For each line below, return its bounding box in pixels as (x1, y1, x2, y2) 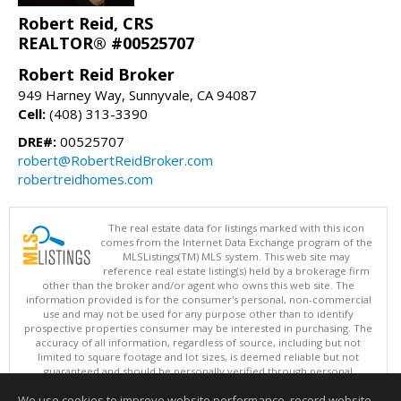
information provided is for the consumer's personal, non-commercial (25, 293, 371, 307)
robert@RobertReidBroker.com (18, 151, 213, 170)
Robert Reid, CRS (18, 13, 153, 35)
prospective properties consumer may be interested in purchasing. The (24, 321, 372, 336)
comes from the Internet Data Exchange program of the (100, 235, 372, 250)
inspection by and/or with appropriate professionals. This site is (44, 379, 353, 393)
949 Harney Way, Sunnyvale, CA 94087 (18, 86, 257, 105)
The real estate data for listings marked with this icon (108, 221, 364, 235)
